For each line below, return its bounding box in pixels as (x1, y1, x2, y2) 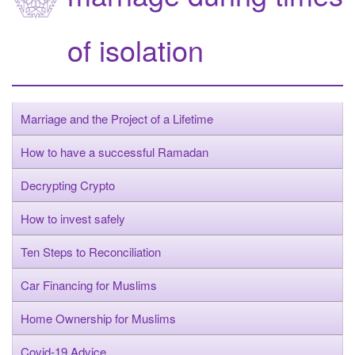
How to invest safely (21, 209, 125, 227)
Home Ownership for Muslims (21, 309, 176, 326)
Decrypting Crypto (21, 176, 115, 193)
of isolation (67, 29, 204, 70)
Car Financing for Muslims (21, 276, 157, 293)
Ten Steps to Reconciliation (21, 242, 161, 260)
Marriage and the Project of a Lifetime (21, 109, 213, 127)
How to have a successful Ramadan (21, 143, 208, 160)
